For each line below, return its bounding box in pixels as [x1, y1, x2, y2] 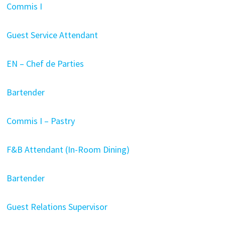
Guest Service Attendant [6, 29, 98, 41]
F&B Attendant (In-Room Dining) [6, 143, 130, 155]
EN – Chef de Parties [6, 57, 84, 69]
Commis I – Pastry [6, 115, 75, 127]
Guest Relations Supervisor [6, 200, 107, 212]
